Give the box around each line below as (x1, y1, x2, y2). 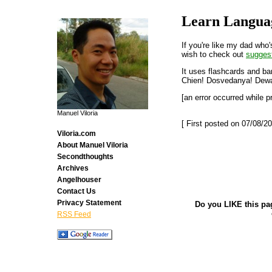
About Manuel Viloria (57, 141, 128, 149)
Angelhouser (57, 175, 101, 184)
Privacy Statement (57, 199, 121, 207)
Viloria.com (57, 129, 96, 138)
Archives (57, 164, 89, 172)
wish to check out (182, 49, 246, 59)
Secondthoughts (57, 152, 114, 161)
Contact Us (57, 187, 96, 195)
